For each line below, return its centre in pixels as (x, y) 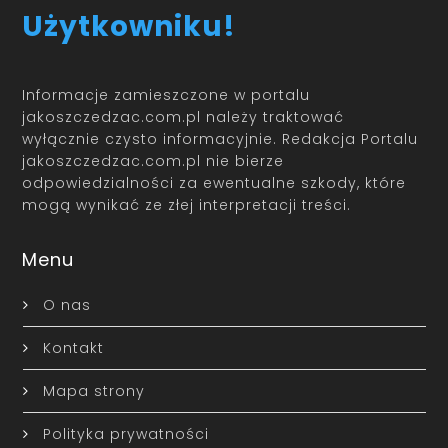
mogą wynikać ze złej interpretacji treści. (187, 205)
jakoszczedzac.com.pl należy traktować (183, 117)
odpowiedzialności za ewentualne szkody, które (214, 183)
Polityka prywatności (125, 434)
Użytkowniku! (129, 26)
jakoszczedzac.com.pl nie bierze (153, 161)
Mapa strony (93, 391)
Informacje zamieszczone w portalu (166, 95)
